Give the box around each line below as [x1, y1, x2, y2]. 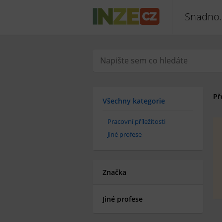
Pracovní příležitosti [108, 117, 166, 126]
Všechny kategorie [103, 96, 165, 106]
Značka [103, 167, 126, 177]
